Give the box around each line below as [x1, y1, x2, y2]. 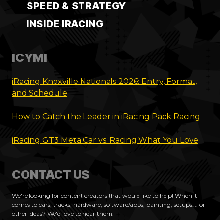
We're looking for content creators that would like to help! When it [12, 192, 197, 199]
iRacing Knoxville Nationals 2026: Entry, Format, [12, 76, 197, 86]
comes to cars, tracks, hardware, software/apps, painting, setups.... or [12, 200, 205, 208]
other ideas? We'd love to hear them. [12, 209, 114, 217]
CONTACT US [12, 167, 89, 182]
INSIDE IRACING [27, 17, 104, 29]
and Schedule [12, 88, 67, 98]
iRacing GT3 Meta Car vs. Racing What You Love [12, 135, 198, 145]
